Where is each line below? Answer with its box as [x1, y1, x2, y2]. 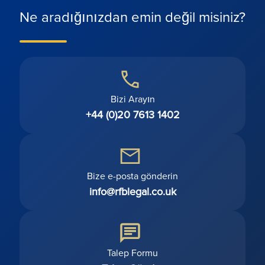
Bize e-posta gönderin [87, 169, 178, 182]
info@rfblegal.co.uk [89, 183, 176, 199]
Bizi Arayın [110, 92, 155, 105]
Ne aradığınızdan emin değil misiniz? [20, 6, 245, 27]
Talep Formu [107, 245, 158, 259]
